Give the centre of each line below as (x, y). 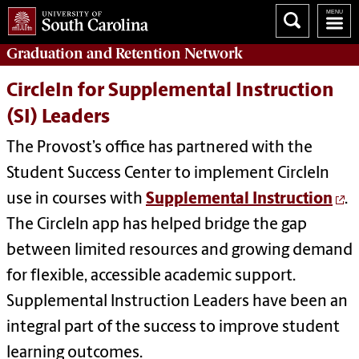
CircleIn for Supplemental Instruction (170, 92)
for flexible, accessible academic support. (151, 277)
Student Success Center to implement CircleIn (168, 174)
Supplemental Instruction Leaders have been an (177, 303)
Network (212, 53)
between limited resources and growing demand (179, 251)
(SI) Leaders (58, 118)
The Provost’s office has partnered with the (159, 149)
